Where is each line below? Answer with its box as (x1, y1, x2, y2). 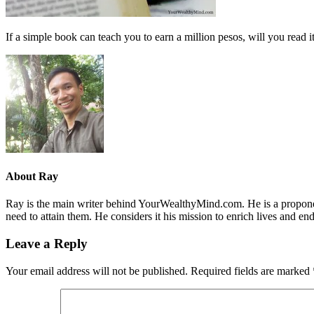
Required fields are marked (191, 264, 313, 277)
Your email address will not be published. (6, 264, 188, 277)
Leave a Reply (6, 236, 88, 252)
